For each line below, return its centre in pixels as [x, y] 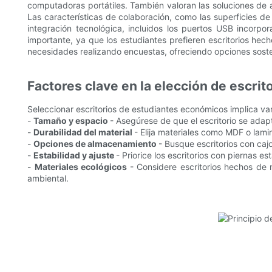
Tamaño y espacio [72, 121]
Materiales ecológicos [82, 167]
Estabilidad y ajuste [75, 155]
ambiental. [48, 178]
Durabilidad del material [84, 132]
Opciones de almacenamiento [96, 144]
